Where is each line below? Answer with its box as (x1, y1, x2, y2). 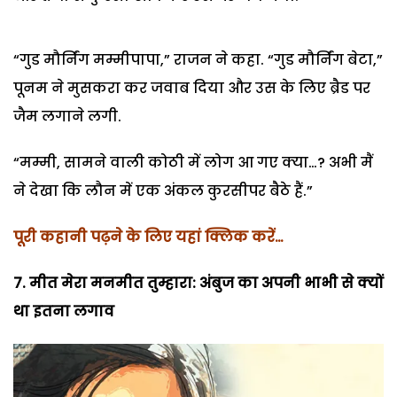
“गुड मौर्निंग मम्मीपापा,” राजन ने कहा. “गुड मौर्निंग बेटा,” (13, 49, 383, 70)
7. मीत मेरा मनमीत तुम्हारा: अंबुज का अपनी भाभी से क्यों (13, 272, 383, 293)
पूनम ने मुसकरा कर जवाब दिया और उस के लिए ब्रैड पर (13, 77, 370, 98)
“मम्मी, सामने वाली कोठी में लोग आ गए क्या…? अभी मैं (13, 152, 373, 173)
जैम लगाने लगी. (13, 105, 121, 127)
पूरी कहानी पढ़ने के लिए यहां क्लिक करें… (13, 226, 284, 247)
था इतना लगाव (13, 300, 114, 322)
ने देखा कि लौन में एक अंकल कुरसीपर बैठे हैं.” (13, 180, 313, 201)
